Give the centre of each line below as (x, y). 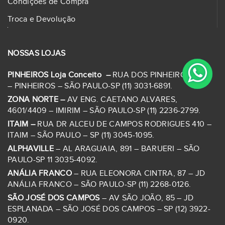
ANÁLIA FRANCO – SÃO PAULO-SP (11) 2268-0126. (99, 185)
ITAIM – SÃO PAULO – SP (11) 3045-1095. (81, 135)
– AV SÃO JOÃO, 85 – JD (147, 198)
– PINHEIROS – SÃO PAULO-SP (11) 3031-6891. (90, 86)
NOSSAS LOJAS (37, 53)
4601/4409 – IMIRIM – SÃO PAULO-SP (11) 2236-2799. (104, 111)
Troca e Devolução (42, 19)
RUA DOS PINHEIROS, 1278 (162, 75)
